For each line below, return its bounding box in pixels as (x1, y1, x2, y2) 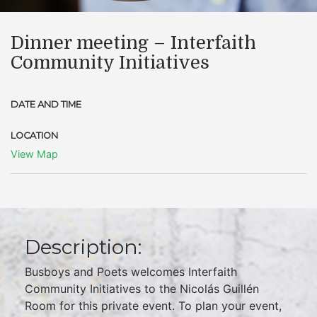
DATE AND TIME (11, 99, 81, 110)
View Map (11, 148, 58, 160)
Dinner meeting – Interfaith (11, 33, 256, 53)
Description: (25, 235, 142, 259)
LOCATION (11, 130, 58, 141)
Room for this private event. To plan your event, (25, 299, 282, 313)
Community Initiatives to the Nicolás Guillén (25, 282, 259, 296)
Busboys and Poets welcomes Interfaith (25, 265, 237, 279)
